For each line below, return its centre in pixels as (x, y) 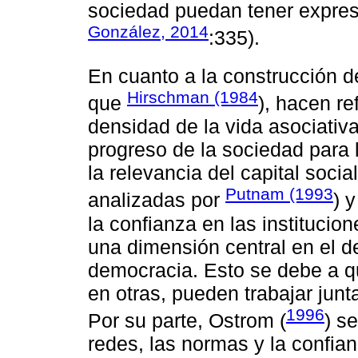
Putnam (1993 (279, 194)
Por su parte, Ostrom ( (187, 321)
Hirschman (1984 (193, 97)
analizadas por (157, 200)
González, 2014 (148, 32)
